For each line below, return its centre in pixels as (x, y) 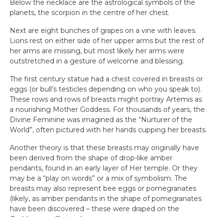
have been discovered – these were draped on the (94, 209)
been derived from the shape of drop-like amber (91, 158)
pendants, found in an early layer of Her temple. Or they (104, 168)
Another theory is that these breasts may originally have (104, 148)
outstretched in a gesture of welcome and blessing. (97, 61)
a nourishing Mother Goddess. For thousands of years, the (107, 109)
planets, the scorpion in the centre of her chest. (90, 13)
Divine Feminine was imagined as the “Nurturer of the (101, 120)
